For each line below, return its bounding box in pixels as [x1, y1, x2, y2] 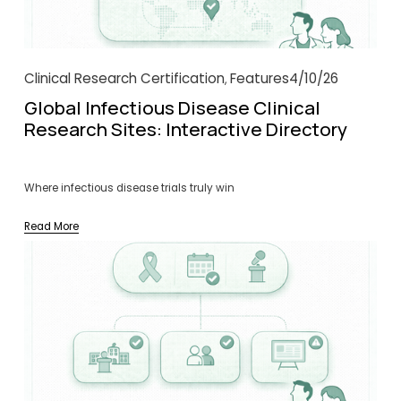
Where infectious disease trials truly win [23, 180, 235, 195]
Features [229, 68, 289, 88]
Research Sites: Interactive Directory [23, 115, 347, 141]
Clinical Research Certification [23, 68, 225, 88]
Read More [23, 218, 79, 234]
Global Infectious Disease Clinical [23, 94, 320, 120]
